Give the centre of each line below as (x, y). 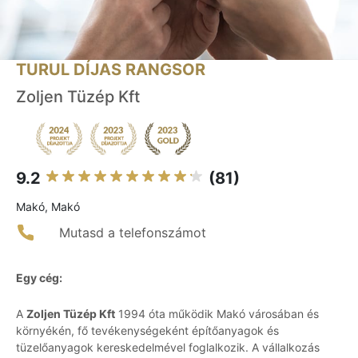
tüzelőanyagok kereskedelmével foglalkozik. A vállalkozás (168, 348)
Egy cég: (39, 278)
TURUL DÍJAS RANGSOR (111, 70)
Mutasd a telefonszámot (133, 233)
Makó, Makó (48, 207)
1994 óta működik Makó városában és (217, 314)
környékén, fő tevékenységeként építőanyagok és (147, 331)
